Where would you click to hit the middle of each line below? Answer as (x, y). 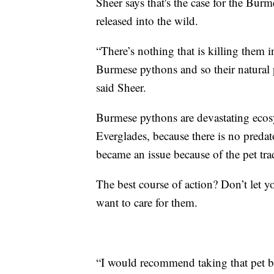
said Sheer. (121, 87)
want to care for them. (147, 202)
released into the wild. (147, 20)
